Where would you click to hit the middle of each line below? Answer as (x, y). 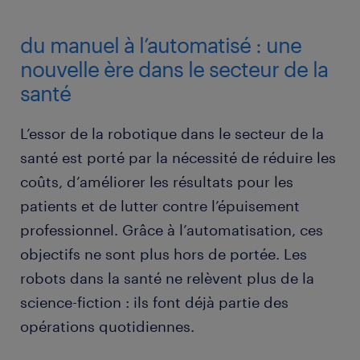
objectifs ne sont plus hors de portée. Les (164, 254)
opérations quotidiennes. (107, 327)
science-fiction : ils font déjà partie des (154, 303)
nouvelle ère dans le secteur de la (174, 69)
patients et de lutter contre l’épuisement (160, 206)
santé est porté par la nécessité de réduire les (178, 158)
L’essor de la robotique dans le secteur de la (172, 134)
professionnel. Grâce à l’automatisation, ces (172, 230)
